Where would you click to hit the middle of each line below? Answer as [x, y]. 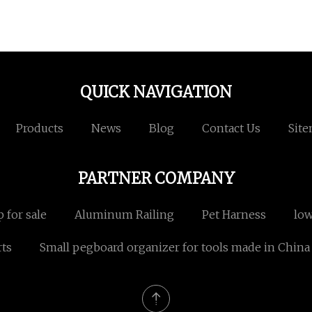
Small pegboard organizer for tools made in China [174, 248]
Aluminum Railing [124, 215]
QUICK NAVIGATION [156, 92]
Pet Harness [234, 215]
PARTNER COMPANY [156, 179]
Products [39, 128]
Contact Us [231, 128]
